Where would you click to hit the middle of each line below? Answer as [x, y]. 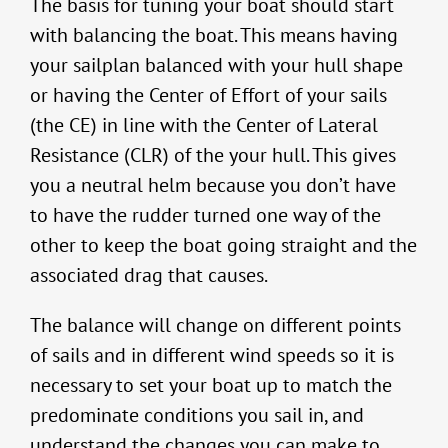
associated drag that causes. [149, 275]
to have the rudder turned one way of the [205, 215]
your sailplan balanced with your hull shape [216, 65]
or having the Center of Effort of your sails [208, 95]
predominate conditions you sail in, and [197, 415]
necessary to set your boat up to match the [211, 385]
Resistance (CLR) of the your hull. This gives [213, 155]
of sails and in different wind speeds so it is [212, 355]
